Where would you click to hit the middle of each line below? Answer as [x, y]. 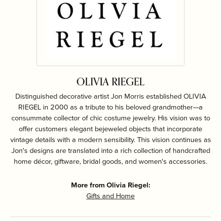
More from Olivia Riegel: [110, 185]
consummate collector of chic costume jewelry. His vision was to [110, 118]
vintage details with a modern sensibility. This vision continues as [110, 140]
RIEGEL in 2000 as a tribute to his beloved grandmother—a [110, 107]
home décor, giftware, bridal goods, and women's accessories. [110, 161]
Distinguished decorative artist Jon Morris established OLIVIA [110, 96]
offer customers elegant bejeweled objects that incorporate [110, 129]
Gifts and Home [110, 196]
